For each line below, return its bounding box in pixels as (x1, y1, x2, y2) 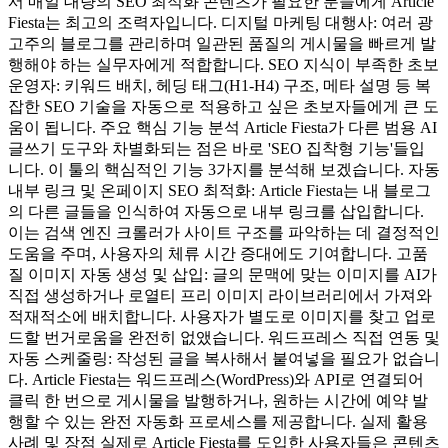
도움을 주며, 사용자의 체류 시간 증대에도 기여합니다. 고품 (8, 244, 428, 262)
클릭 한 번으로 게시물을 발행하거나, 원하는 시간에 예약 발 (8, 391, 428, 409)
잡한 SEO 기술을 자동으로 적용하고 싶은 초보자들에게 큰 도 (8, 97, 439, 115)
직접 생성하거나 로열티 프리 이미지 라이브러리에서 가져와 (8, 286, 432, 304)
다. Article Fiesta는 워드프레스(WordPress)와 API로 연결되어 (8, 370, 424, 388)
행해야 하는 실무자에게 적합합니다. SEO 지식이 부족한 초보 (8, 55, 439, 73)
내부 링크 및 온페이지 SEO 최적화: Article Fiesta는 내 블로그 (8, 181, 431, 199)
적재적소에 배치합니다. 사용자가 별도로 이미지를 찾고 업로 (8, 307, 436, 325)
